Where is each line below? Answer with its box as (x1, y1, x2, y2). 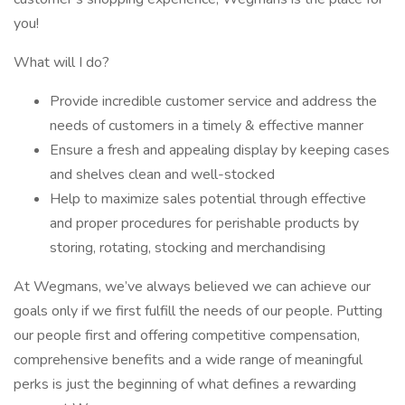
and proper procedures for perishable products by (50, 213, 359, 233)
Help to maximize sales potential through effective (50, 189, 366, 209)
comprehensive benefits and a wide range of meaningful (14, 350, 363, 370)
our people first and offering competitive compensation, (14, 325, 360, 345)
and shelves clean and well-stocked (50, 165, 275, 184)
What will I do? (14, 52, 109, 72)
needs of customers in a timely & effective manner (50, 116, 363, 136)
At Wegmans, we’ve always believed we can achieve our (14, 277, 371, 297)
